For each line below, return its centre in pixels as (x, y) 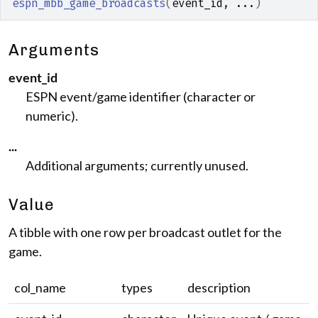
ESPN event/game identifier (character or (141, 97)
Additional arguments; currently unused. (137, 165)
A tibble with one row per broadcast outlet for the (145, 232)
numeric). (52, 116)
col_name (40, 287)
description (219, 287)
